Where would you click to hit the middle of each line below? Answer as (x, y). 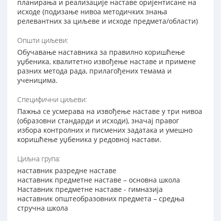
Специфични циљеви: (52, 100)
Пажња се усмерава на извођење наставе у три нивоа (110, 111)
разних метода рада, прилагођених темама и (94, 71)
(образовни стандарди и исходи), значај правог (98, 121)
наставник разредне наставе (67, 171)
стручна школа (43, 208)
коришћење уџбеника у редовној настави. (89, 140)
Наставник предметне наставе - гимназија (90, 189)
